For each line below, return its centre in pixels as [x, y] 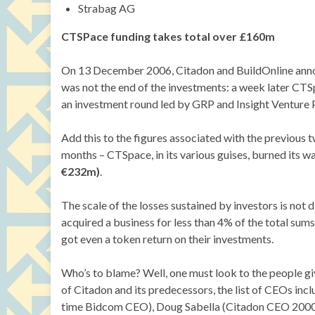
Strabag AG [107, 8]
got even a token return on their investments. [167, 239]
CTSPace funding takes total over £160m [168, 36]
